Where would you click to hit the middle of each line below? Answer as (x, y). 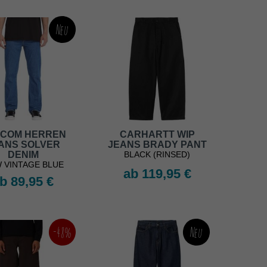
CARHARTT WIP (157, 135)
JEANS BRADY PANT (157, 145)
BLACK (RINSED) (157, 155)
